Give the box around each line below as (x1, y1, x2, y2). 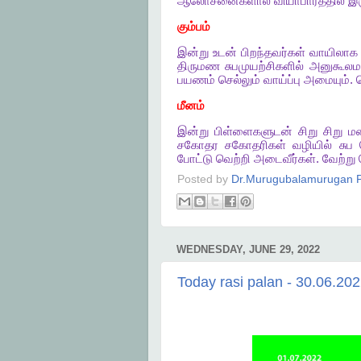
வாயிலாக (309, 45, 359, 59)
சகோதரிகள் (224, 138, 286, 151)
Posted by (176, 173, 231, 186)
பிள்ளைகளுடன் (214, 124, 293, 138)
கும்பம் (176, 20, 210, 34)
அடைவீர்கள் (253, 151, 316, 165)
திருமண (176, 59, 220, 73)
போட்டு (176, 151, 213, 165)
